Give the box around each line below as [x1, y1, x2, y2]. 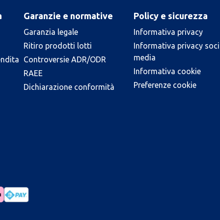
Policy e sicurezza [134, 11, 208, 21]
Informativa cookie [134, 67, 201, 76]
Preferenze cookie [134, 81, 196, 89]
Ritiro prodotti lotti [24, 41, 92, 50]
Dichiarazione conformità [24, 82, 114, 91]
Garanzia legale [24, 27, 78, 36]
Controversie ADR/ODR [24, 55, 106, 64]
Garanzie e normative [24, 11, 113, 21]
